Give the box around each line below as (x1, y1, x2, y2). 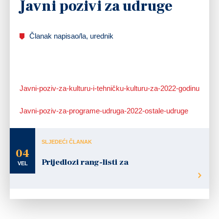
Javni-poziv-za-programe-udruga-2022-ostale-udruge (20, 106, 188, 115)
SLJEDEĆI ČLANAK (42, 138, 92, 145)
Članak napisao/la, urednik (29, 31, 113, 40)
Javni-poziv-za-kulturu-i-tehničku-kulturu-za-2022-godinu (20, 84, 199, 92)
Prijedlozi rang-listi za (42, 156, 129, 168)
